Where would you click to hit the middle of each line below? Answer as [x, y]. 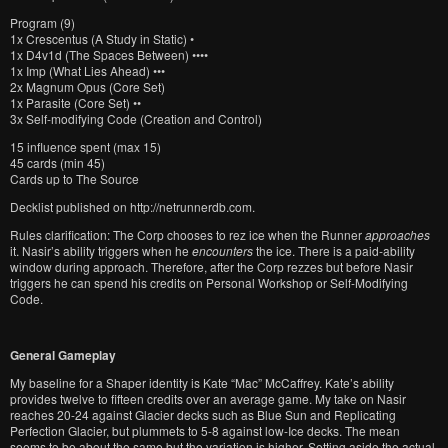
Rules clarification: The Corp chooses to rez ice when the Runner [187, 234]
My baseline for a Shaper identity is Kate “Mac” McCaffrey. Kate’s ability [202, 382]
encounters [222, 250]
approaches [397, 234]
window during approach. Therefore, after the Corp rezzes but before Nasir [211, 266]
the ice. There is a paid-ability [334, 250]
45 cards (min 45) [57, 162]
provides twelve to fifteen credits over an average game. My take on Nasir [208, 398]
